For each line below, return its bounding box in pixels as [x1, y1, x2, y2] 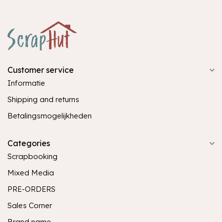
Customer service [7, 65, 74, 75]
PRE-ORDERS [7, 184, 55, 194]
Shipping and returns [7, 95, 79, 104]
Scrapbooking [7, 152, 57, 161]
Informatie [7, 78, 45, 88]
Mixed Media [7, 168, 54, 177]
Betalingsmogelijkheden [7, 111, 92, 120]
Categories [7, 138, 50, 148]
